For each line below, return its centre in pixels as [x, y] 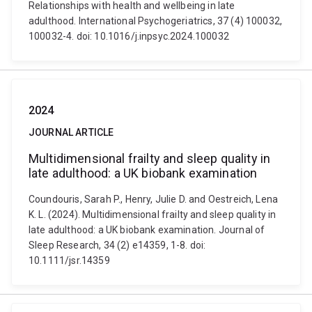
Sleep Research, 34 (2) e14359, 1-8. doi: [117, 245]
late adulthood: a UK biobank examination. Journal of [147, 230]
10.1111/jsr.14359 [69, 260]
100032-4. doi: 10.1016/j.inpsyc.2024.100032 [129, 36]
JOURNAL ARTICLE [71, 132]
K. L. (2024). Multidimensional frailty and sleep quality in [153, 214]
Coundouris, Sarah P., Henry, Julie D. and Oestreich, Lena [154, 199]
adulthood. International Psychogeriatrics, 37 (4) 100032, [156, 21]
